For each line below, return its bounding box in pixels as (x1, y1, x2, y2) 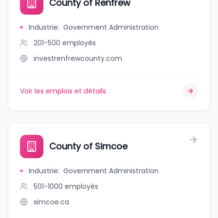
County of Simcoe (49, 140, 127, 152)
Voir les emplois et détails (20, 86, 106, 96)
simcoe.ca (34, 197, 69, 207)
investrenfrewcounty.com (34, 54, 122, 63)
